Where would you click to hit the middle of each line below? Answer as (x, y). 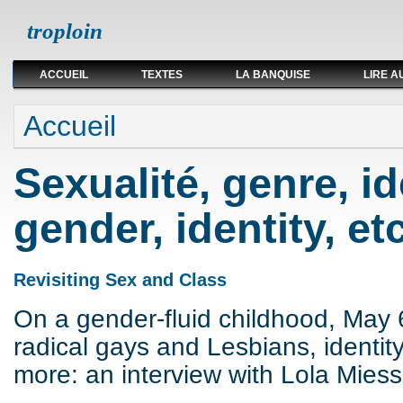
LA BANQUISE (273, 75)
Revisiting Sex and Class (120, 279)
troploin (65, 31)
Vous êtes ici (68, 113)
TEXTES (162, 75)
